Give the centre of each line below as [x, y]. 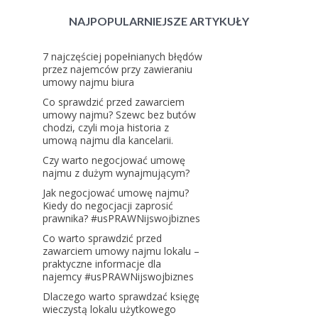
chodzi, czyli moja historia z [106, 127]
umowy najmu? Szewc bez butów [119, 115]
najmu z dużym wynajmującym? [116, 173]
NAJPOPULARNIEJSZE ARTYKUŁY [159, 21]
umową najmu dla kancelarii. [108, 140]
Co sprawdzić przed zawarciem [114, 102]
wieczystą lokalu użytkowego [109, 309]
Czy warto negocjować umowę [114, 160]
